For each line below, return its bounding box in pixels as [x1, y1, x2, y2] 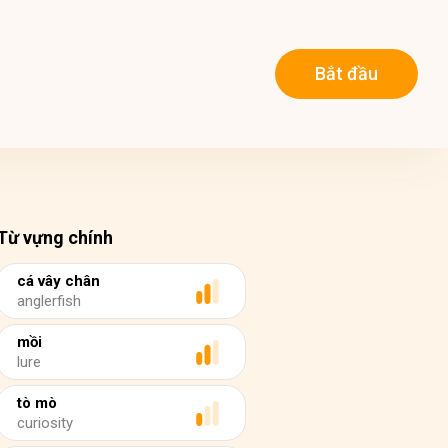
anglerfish [17, 292, 81, 310]
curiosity [17, 414, 73, 432]
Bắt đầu [315, 63, 378, 85]
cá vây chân [17, 272, 100, 290]
